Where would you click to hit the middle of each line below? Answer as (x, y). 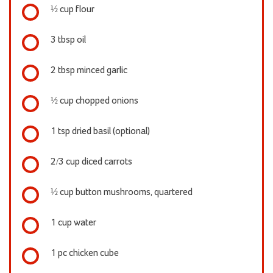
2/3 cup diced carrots (91, 162)
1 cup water (73, 223)
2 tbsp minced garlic (89, 70)
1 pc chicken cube (85, 253)
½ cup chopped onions (94, 101)
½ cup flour (73, 9)
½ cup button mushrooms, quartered (122, 192)
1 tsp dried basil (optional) (100, 131)
